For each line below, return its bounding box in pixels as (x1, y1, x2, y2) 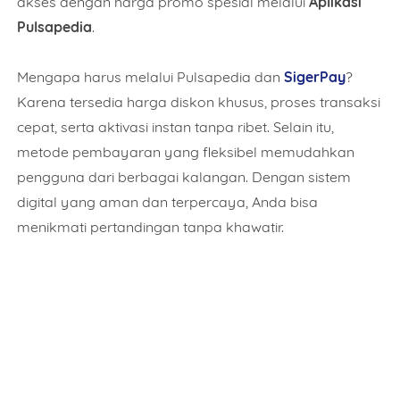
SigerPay (284, 67, 346, 86)
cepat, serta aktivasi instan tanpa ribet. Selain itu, (17, 117, 335, 136)
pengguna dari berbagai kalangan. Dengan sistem (17, 167, 352, 186)
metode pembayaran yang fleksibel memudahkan (17, 142, 355, 161)
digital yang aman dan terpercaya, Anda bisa (17, 192, 319, 211)
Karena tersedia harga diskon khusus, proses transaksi (17, 92, 381, 111)
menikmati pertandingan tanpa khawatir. (17, 217, 285, 236)
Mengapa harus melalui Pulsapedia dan (17, 67, 285, 86)
